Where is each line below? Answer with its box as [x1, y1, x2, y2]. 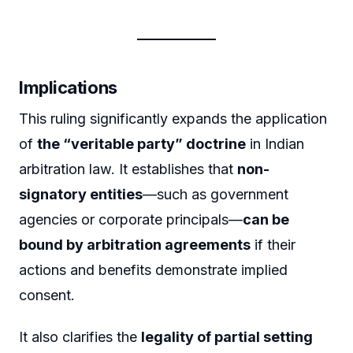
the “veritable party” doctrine [37, 135, 246, 152]
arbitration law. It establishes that [19, 160, 237, 177]
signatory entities [19, 185, 143, 203]
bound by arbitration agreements [19, 236, 251, 253]
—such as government [143, 185, 288, 203]
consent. [19, 286, 75, 303]
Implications [19, 76, 117, 98]
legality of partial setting [141, 329, 313, 346]
